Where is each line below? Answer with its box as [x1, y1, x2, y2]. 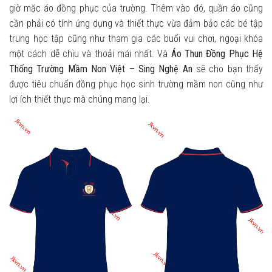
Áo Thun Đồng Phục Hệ [171, 47, 263, 59]
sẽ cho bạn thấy [192, 63, 263, 75]
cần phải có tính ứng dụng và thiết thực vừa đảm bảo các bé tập [9, 17, 263, 29]
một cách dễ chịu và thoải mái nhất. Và [9, 47, 171, 59]
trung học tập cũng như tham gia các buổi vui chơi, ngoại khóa [9, 32, 263, 44]
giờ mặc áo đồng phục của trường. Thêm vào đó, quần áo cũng [9, 2, 263, 14]
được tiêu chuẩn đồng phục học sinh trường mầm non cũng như [9, 78, 263, 90]
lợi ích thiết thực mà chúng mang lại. [9, 93, 150, 105]
